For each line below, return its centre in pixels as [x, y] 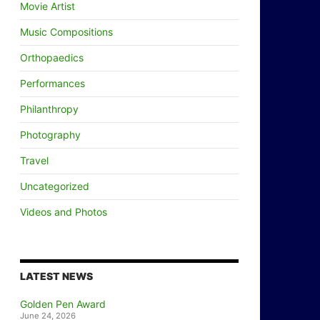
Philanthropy [49, 109]
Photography [50, 135]
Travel [34, 160]
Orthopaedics [52, 57]
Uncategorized [55, 186]
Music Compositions [66, 32]
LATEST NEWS [56, 276]
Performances [52, 83]
